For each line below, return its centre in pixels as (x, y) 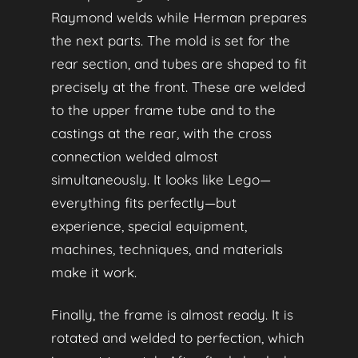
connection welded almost (135, 156)
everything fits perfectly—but (144, 202)
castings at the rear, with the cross (161, 133)
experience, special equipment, (149, 225)
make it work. (94, 272)
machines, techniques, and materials (167, 249)
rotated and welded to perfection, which (178, 337)
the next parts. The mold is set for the (171, 40)
